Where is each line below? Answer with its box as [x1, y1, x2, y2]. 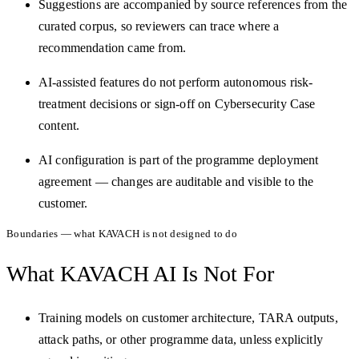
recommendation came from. [38, 40, 187, 54]
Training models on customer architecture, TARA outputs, [38, 311, 338, 325]
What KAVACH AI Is [6, 260, 198, 286]
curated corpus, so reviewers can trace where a [38, 18, 280, 33]
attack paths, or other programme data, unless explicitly [38, 333, 323, 347]
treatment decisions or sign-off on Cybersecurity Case [38, 96, 316, 111]
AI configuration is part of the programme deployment [38, 152, 319, 167]
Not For [204, 260, 274, 286]
